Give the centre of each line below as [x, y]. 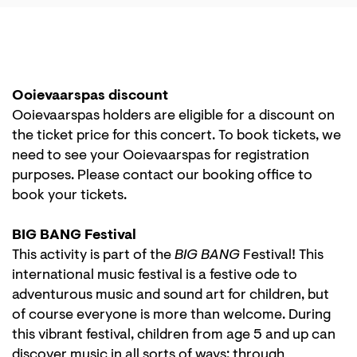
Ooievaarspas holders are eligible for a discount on [173, 117]
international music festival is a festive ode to [155, 276]
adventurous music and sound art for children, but [171, 296]
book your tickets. [72, 196]
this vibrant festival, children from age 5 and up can [174, 336]
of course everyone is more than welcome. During [171, 316]
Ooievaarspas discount [92, 97]
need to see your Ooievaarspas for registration [161, 157]
